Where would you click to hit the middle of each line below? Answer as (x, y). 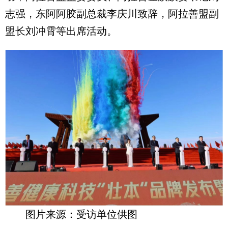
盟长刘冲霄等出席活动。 (61, 31)
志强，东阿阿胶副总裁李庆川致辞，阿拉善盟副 (112, 14)
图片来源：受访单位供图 (81, 214)
